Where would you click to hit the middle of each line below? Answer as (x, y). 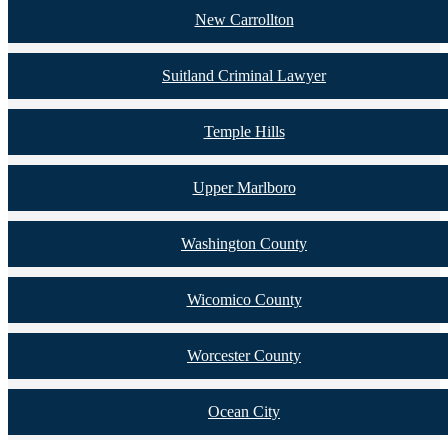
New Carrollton (244, 19)
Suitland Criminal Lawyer (244, 75)
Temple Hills (244, 131)
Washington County (244, 243)
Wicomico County (244, 299)
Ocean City (244, 411)
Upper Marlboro (244, 187)
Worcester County (244, 355)
